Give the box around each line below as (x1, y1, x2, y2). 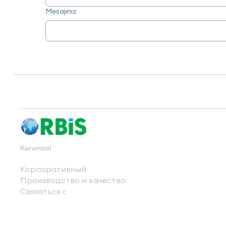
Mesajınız (45, 6, 77, 16)
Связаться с (20, 186, 67, 196)
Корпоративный (20, 163, 87, 174)
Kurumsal (20, 143, 52, 152)
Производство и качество (20, 175, 126, 185)
